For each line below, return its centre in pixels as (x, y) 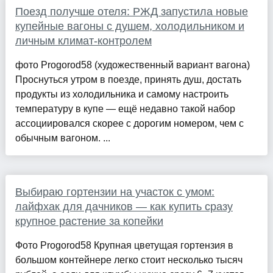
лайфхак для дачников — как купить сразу (124, 206)
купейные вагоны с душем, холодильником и (129, 26)
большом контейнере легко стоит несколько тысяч (129, 260)
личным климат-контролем (83, 41)
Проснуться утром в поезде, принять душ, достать (128, 79)
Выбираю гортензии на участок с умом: (115, 192)
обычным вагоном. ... (62, 138)
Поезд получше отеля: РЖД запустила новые (131, 11)
